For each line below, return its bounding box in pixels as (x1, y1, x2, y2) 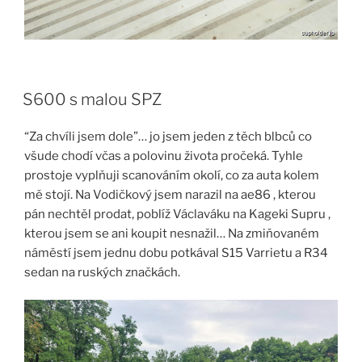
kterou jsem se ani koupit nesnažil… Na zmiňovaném (24, 225, 319, 241)
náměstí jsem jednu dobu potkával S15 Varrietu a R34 (24, 245, 328, 260)
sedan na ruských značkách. (24, 264, 180, 280)
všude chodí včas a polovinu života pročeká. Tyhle (24, 148, 303, 163)
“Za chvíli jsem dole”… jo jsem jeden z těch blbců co (24, 128, 312, 144)
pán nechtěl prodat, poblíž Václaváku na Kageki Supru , (24, 206, 330, 221)
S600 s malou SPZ (23, 89, 162, 109)
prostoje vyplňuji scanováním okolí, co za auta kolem (24, 167, 319, 183)
